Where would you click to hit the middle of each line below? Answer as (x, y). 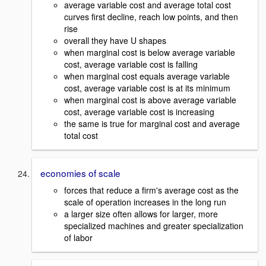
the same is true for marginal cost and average (152, 123)
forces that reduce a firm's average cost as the (151, 190)
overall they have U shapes (115, 40)
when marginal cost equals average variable (147, 76)
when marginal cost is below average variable (150, 52)
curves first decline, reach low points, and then (151, 16)
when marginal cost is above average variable (150, 99)
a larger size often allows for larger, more (141, 213)
